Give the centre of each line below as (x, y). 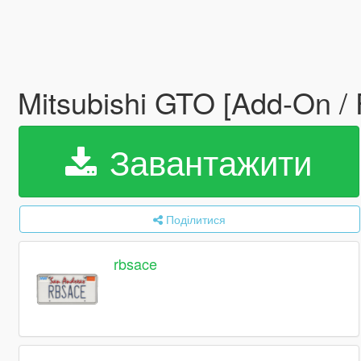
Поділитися (196, 219)
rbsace (136, 264)
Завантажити (206, 161)
